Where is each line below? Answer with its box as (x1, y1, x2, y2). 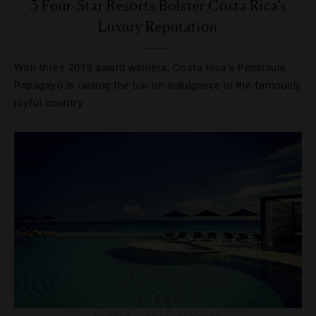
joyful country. (14, 97, 85, 109)
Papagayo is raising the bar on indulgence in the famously (14, 79, 301, 92)
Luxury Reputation (98, 18, 218, 35)
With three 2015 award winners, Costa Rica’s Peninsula (14, 61, 286, 74)
